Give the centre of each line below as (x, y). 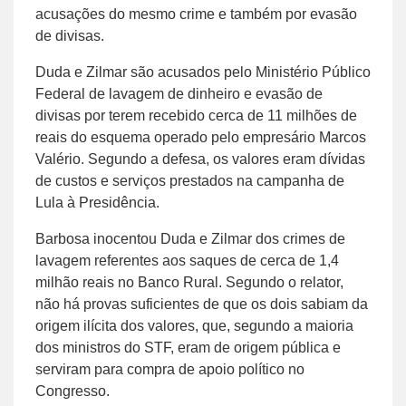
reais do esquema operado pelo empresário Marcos (201, 137)
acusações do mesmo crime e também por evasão (196, 14)
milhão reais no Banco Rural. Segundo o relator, (189, 282)
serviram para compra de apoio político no (170, 369)
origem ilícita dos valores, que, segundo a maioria (194, 325)
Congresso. (72, 391)
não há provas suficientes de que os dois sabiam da (202, 304)
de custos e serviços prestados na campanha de (190, 180)
